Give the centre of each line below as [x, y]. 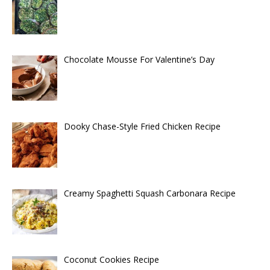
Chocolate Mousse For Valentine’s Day [139, 60]
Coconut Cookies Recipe [111, 260]
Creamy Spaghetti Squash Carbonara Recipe [149, 193]
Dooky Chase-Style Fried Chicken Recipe [142, 126]
